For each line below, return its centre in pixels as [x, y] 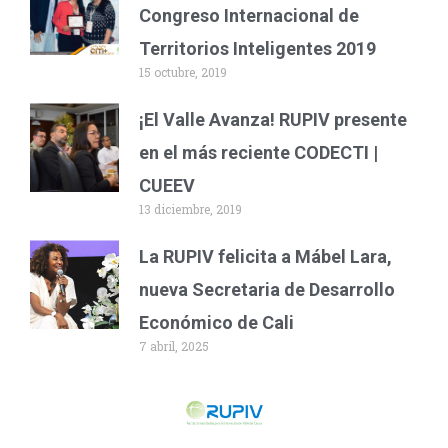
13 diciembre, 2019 [191, 208]
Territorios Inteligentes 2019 [258, 48]
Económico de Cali [217, 322]
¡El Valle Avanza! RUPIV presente [273, 119]
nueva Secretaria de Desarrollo [267, 289]
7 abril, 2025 [174, 345]
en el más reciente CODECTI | [259, 152]
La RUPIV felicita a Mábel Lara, [266, 256]
